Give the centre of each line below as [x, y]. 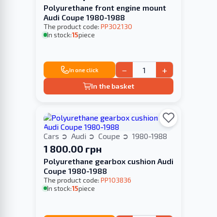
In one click [84, 70]
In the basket [113, 86]
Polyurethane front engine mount [105, 8]
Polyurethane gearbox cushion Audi [108, 161]
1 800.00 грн [73, 148]
